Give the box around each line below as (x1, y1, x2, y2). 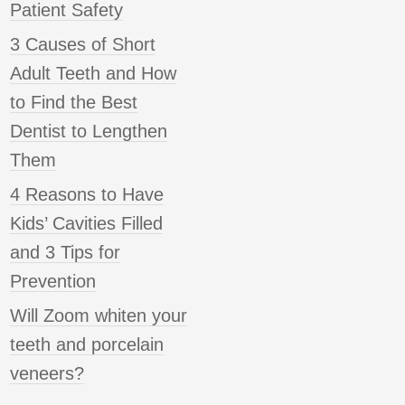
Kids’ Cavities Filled (10, 213, 163, 234)
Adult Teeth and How (10, 63, 176, 84)
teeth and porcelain (10, 334, 164, 355)
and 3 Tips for (10, 242, 120, 263)
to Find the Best (10, 92, 137, 113)
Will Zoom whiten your (10, 306, 187, 326)
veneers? (10, 363, 84, 384)
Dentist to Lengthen (10, 121, 167, 142)
